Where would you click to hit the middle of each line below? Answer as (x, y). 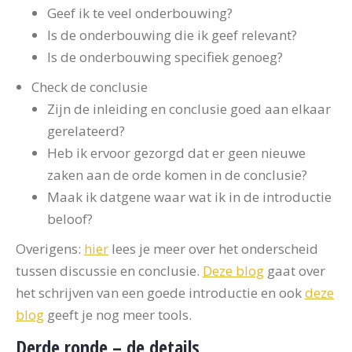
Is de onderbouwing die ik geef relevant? (172, 35)
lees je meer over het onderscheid (213, 249)
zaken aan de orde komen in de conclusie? (177, 175)
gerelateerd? (86, 131)
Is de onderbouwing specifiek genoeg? (165, 57)
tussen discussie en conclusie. (109, 271)
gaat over (295, 271)
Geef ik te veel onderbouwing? (140, 13)
